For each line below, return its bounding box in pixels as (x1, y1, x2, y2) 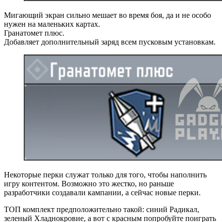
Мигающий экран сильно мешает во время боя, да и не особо (4, 10, 211, 19)
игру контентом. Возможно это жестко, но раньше (4, 179, 174, 188)
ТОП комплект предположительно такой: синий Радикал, (4, 205, 199, 214)
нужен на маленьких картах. (4, 19, 100, 28)
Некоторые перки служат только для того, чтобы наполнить (4, 170, 207, 179)
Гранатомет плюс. (4, 28, 64, 37)
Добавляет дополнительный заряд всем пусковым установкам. (4, 37, 216, 46)
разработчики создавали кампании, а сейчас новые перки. (4, 188, 201, 197)
